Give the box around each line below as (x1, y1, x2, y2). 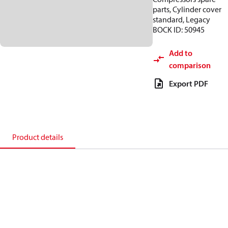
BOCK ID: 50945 (153, 24, 205, 35)
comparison (169, 60, 211, 70)
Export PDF (169, 78, 208, 89)
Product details (12, 132, 63, 142)
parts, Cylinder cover (153, 4, 221, 14)
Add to (169, 48, 192, 58)
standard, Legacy (153, 14, 210, 24)
